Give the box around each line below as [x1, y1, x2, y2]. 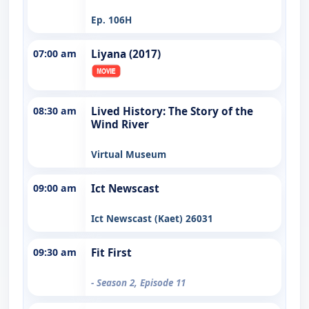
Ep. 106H [91, 13, 132, 26]
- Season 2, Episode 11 [91, 276, 186, 289]
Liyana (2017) [91, 46, 161, 61]
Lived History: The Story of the [91, 103, 253, 119]
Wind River [91, 117, 149, 132]
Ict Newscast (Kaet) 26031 [91, 212, 213, 225]
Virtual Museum [91, 148, 166, 161]
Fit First [91, 245, 132, 260]
